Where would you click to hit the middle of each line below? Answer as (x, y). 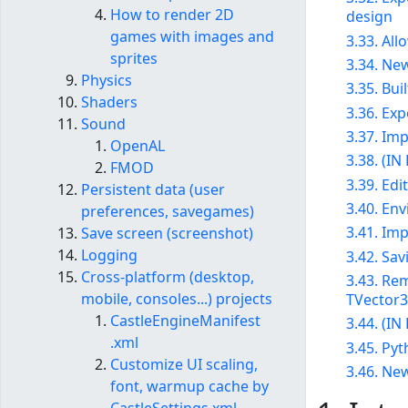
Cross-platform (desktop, (168, 277)
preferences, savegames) (168, 212)
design (369, 17)
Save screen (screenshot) (167, 234)
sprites (134, 59)
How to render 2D (172, 15)
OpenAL (138, 146)
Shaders (109, 102)
